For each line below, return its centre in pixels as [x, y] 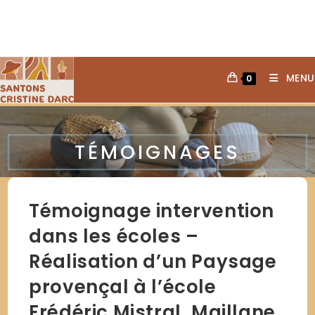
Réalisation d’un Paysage [153, 262]
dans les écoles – [114, 236]
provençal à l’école [123, 287]
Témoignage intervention [152, 211]
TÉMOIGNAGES [157, 152]
